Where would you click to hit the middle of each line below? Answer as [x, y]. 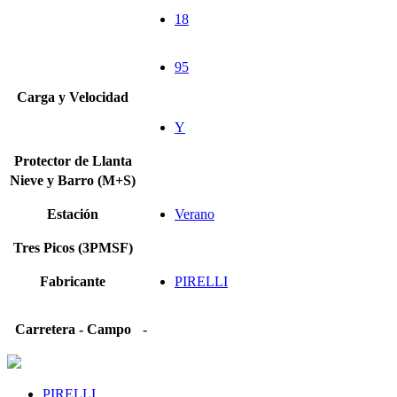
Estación [73, 214]
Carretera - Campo [73, 330]
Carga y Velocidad [73, 97]
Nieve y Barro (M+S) [73, 181]
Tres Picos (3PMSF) [73, 248]
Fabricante [73, 282]
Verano [195, 214]
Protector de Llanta [73, 161]
